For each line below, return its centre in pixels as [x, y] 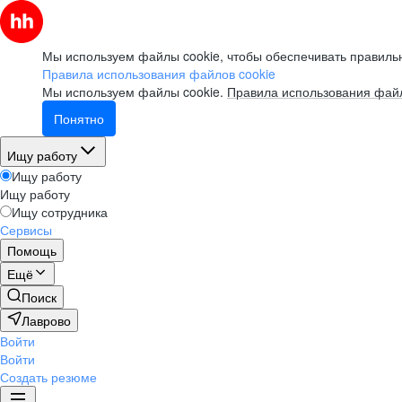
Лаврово [46, 320]
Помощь [32, 250]
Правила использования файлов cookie [159, 74]
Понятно [79, 118]
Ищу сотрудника [60, 212]
